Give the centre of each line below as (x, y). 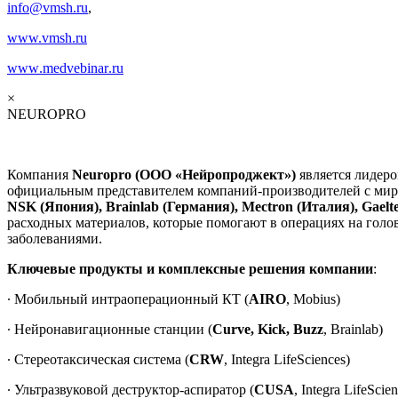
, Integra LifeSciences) (287, 359)
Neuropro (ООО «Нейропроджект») (186, 174)
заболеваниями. (55, 238)
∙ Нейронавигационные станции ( (110, 329)
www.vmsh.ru (47, 37)
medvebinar (76, 68)
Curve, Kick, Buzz (268, 329)
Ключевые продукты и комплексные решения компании (190, 268)
